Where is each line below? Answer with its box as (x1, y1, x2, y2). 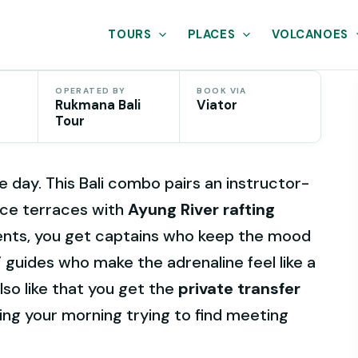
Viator (197, 96, 238, 113)
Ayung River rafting (128, 199, 275, 221)
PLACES (187, 26, 236, 42)
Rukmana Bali (55, 96, 141, 113)
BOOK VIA (197, 85, 247, 96)
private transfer (178, 278, 300, 300)
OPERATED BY (55, 85, 126, 96)
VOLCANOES (271, 26, 348, 42)
